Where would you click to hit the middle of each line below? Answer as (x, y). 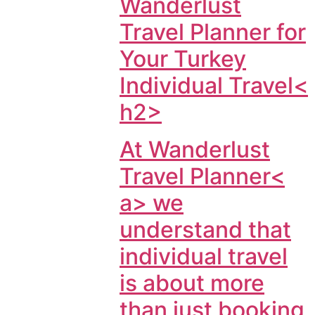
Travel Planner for (213, 32)
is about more (192, 283)
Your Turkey (183, 59)
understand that (205, 229)
